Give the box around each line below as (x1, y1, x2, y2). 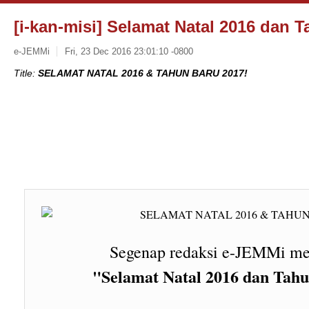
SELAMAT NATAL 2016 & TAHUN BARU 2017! (38, 67, 248, 79)
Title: (14, 67, 38, 79)
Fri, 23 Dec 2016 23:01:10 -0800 (64, 46, 193, 57)
